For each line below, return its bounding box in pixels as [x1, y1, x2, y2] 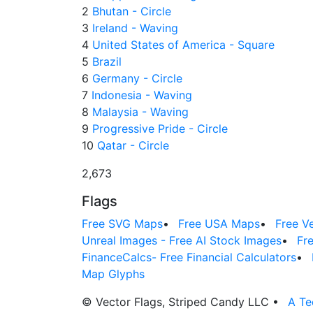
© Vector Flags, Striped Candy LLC [82, 294, 272, 309]
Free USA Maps [178, 216, 260, 231]
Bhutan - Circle [89, 3, 171, 18]
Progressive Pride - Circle [89, 121, 228, 136]
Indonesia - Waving [88, 87, 192, 102]
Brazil [89, 54, 122, 68]
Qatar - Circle [94, 138, 169, 152]
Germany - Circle [89, 71, 182, 85]
